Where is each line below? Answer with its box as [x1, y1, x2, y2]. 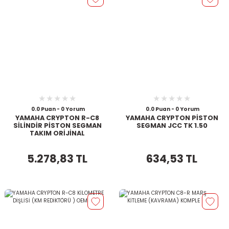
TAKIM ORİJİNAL [30, 129, 85, 138]
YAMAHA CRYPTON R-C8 [15, 113, 99, 123]
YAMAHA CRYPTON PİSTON [125, 113, 218, 123]
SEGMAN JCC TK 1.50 [136, 121, 208, 130]
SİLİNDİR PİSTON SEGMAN [13, 121, 102, 130]
